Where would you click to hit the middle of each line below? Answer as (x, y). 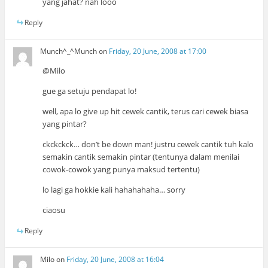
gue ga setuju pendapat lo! (90, 91)
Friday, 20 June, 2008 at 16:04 (115, 260)
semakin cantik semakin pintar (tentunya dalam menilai (141, 156)
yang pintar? (65, 124)
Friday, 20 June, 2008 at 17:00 (158, 51)
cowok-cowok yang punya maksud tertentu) (121, 169)
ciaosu (54, 210)
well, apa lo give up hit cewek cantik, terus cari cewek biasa (146, 111)
